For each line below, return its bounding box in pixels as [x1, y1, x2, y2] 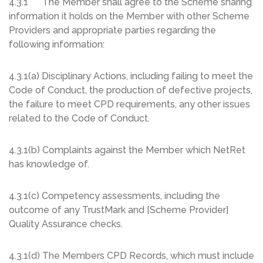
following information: [9, 39, 104, 50]
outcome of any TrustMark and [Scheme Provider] [9, 204, 228, 216]
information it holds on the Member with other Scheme [9, 11, 249, 22]
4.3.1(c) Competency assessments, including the [9, 190, 220, 202]
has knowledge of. [9, 159, 89, 170]
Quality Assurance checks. [9, 218, 123, 230]
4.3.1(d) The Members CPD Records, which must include [9, 250, 254, 262]
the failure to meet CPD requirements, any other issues [9, 99, 250, 110]
